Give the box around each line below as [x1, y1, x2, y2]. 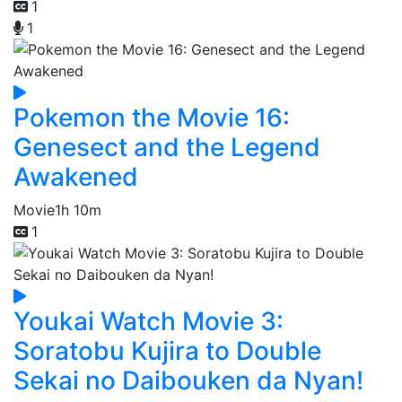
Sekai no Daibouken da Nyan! [13, 364, 363, 396]
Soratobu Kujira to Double [13, 335, 321, 366]
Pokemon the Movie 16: [13, 101, 290, 133]
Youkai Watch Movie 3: [13, 305, 284, 336]
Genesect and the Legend [13, 131, 320, 162]
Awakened [13, 161, 138, 192]
